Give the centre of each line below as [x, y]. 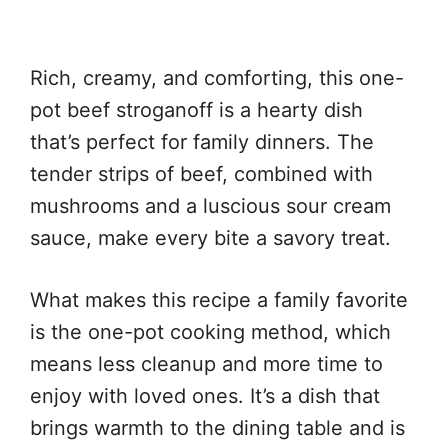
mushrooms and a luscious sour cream [210, 205]
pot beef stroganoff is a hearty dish [196, 109]
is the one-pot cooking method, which [210, 331]
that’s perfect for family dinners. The [202, 141]
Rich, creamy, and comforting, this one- [217, 77]
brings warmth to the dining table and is [217, 427]
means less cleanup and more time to [206, 363]
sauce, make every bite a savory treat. [210, 237]
